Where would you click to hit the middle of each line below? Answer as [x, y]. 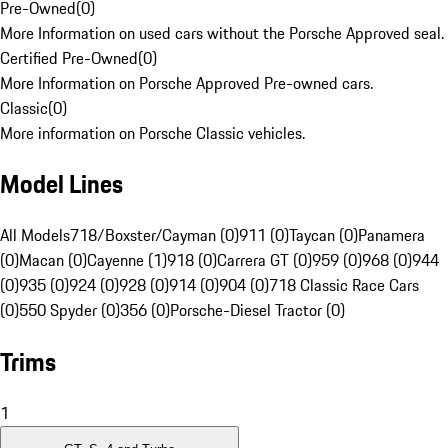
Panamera [391, 235]
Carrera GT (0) [264, 260]
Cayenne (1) [127, 260]
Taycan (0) [323, 235]
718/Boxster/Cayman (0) [154, 235]
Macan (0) [53, 260]
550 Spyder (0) [69, 310]
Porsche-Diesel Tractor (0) [257, 310]
